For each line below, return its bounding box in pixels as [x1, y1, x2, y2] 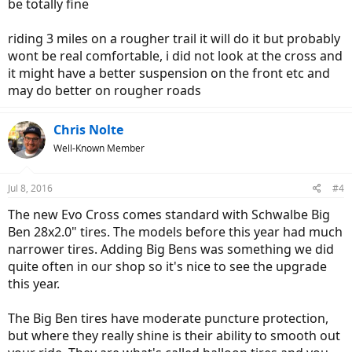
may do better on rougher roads [8, 82, 201, 99]
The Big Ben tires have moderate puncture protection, [8, 310, 328, 327]
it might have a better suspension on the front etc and [8, 64, 330, 82]
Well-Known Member [53, 141, 145, 155]
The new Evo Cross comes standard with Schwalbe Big [8, 206, 330, 223]
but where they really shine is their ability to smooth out [8, 327, 340, 344]
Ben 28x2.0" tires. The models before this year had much [8, 223, 343, 240]
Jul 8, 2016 [8, 181, 53, 195]
